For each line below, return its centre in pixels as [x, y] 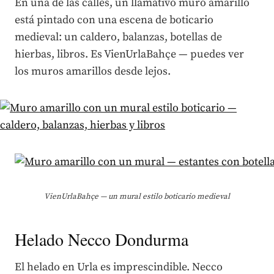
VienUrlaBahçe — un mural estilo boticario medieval [137, 196]
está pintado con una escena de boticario [114, 20]
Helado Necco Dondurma [102, 239]
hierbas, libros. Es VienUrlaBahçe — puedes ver [129, 54]
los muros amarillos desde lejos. [93, 71]
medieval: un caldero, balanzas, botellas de [118, 37]
